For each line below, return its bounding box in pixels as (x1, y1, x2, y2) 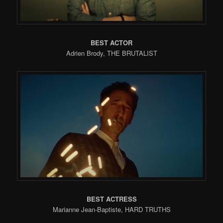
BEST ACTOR (91, 38, 132, 48)
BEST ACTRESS (86, 194, 137, 204)
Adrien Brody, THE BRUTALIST (66, 48, 157, 58)
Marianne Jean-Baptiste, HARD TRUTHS (52, 205, 171, 215)
